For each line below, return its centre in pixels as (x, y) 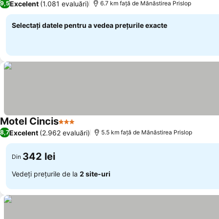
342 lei (39, 156)
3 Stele (71, 127)
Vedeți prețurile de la (46, 174)
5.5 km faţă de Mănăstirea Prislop (147, 132)
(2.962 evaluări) (65, 132)
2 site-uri (95, 174)
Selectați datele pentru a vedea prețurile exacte (89, 25)
